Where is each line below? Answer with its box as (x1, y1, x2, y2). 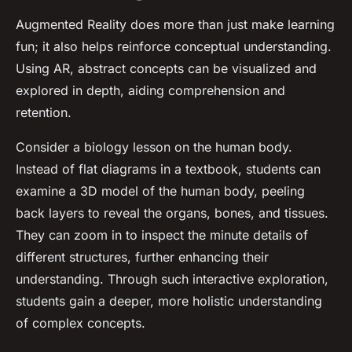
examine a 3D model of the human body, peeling (16, 183, 305, 200)
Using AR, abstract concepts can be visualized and (16, 60, 317, 77)
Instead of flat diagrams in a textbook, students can (16, 161, 321, 178)
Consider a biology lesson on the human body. (16, 139, 292, 156)
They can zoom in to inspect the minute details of (16, 227, 308, 244)
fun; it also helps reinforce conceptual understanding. (16, 38, 332, 55)
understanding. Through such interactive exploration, (16, 271, 328, 288)
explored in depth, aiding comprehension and (16, 82, 285, 99)
